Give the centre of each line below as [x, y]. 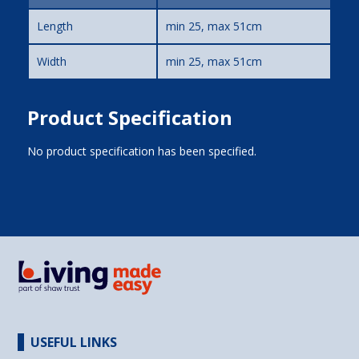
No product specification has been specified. [141, 151]
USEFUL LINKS [74, 343]
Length [54, 26]
